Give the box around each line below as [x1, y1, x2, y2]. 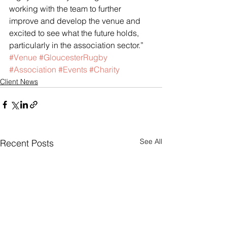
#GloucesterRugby [39, 52, 107, 62]
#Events [58, 64, 87, 74]
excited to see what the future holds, [9, 28, 141, 38]
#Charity [89, 64, 120, 74]
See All [140, 137, 162, 146]
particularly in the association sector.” [9, 40, 143, 50]
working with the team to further [9, 4, 123, 14]
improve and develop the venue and [9, 16, 142, 26]
